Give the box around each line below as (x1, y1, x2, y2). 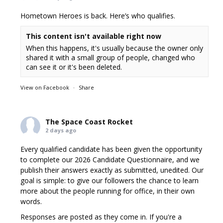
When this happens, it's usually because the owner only (26, 43, 204, 53)
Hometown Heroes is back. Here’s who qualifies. (20, 10, 176, 20)
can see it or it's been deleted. (26, 62, 122, 72)
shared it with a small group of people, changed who (26, 52, 196, 62)
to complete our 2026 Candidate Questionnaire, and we (20, 154, 200, 164)
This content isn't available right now (26, 31, 162, 41)
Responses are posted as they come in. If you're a (20, 212, 182, 222)
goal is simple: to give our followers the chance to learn (20, 175, 199, 185)
